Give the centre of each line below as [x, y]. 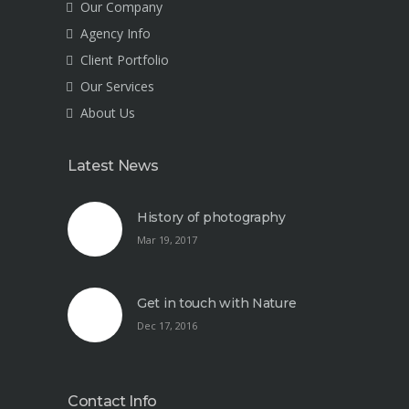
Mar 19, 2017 [167, 240]
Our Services [117, 87]
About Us [108, 113]
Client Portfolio [125, 60]
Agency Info [115, 34]
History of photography [211, 218]
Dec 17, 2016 [167, 326]
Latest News [113, 166]
